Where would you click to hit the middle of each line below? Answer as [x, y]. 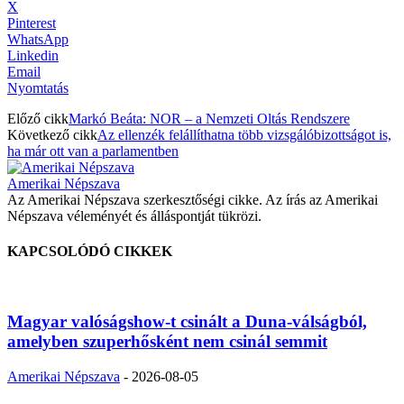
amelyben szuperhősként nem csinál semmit [167, 342]
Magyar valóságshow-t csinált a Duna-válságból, [187, 322]
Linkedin [33, 55]
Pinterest [32, 23]
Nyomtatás [38, 87]
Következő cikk [52, 134]
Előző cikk [38, 118]
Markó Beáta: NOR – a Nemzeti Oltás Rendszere [209, 118]
